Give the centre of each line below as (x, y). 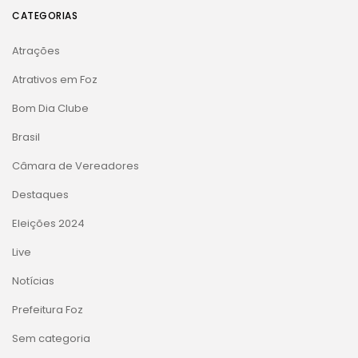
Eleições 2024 (48, 223)
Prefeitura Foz (48, 309)
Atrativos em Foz (55, 79)
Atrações (36, 50)
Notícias (33, 280)
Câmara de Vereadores (76, 165)
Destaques (40, 194)
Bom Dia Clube (50, 108)
